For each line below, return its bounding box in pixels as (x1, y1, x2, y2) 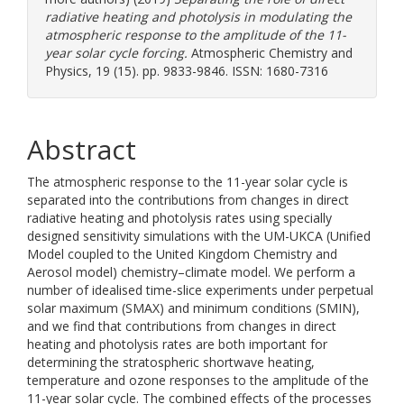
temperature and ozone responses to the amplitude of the (27, 372, 369, 389)
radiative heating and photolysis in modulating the (45, 8, 352, 25)
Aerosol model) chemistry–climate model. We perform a (27, 263, 355, 280)
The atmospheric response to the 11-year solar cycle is (27, 173, 348, 190)
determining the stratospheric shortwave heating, (27, 353, 315, 371)
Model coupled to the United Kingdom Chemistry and (27, 245, 337, 262)
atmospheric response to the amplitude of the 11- (45, 26, 346, 43)
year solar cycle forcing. (45, 44, 188, 61)
